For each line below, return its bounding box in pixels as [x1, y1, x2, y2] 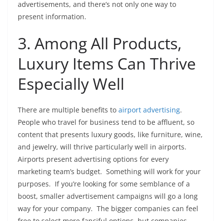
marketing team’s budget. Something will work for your [18, 167, 201, 176]
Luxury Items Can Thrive [18, 53, 196, 74]
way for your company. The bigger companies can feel [18, 204, 198, 213]
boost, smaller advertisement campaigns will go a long [18, 191, 198, 201]
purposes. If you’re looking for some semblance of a [18, 179, 190, 188]
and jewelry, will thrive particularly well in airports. [18, 142, 188, 151]
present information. [18, 12, 86, 21]
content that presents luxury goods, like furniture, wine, [18, 130, 203, 139]
